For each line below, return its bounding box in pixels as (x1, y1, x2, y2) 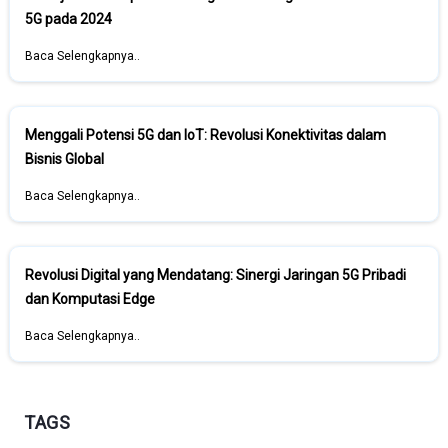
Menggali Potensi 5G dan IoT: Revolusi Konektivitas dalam (25, 127, 386, 143)
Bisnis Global (25, 151, 104, 167)
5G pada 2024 (25, 11, 112, 27)
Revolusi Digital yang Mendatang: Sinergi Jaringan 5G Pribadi (25, 267, 406, 283)
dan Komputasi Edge (25, 291, 155, 307)
